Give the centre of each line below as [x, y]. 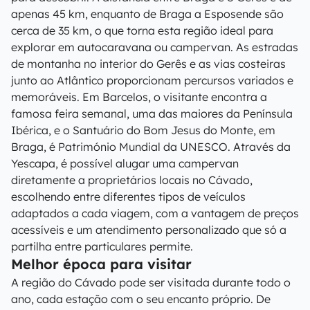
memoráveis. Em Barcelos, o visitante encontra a [139, 97]
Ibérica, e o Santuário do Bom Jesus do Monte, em [143, 130]
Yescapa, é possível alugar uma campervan [125, 163]
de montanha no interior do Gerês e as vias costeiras [148, 64]
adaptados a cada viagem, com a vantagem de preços [155, 213]
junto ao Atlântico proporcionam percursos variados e [152, 80]
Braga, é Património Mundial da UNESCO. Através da [151, 147]
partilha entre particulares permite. [102, 246]
